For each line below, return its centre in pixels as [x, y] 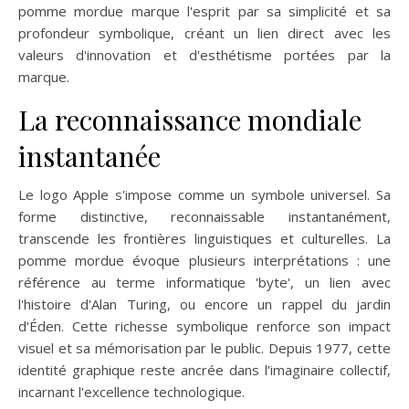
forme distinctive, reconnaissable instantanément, [204, 216]
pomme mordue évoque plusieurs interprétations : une [204, 260]
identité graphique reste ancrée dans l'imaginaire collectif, [204, 369]
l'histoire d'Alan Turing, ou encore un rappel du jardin [204, 304]
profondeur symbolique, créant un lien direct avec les [204, 32]
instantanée [89, 156]
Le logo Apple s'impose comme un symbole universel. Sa [204, 194]
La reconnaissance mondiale [190, 119]
